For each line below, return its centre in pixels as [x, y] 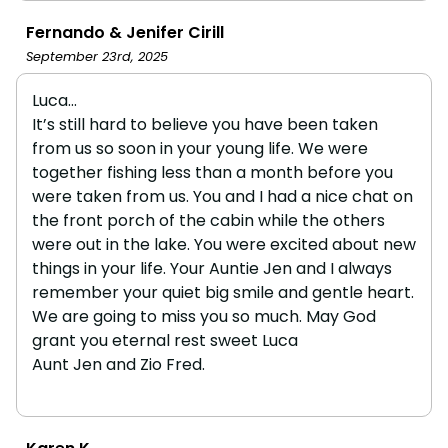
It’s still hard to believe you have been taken [205, 125]
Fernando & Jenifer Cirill [125, 33]
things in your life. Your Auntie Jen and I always [212, 269]
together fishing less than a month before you [212, 173]
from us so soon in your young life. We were [200, 149]
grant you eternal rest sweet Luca [165, 341]
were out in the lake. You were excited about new [224, 245]
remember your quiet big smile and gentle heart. [223, 293]
